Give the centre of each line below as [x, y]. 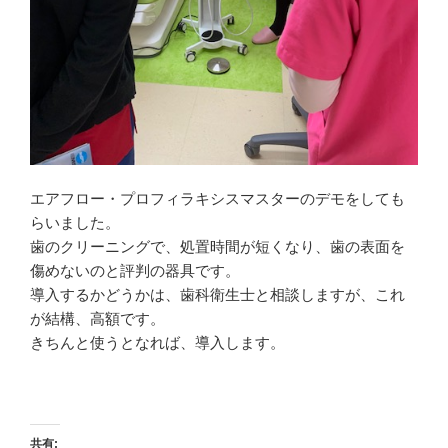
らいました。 [75, 222]
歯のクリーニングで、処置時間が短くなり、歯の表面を [217, 246]
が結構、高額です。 [97, 318]
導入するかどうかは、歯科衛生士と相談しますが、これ [217, 294]
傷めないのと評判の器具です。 [135, 270]
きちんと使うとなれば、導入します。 [157, 342]
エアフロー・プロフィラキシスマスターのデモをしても [217, 198]
